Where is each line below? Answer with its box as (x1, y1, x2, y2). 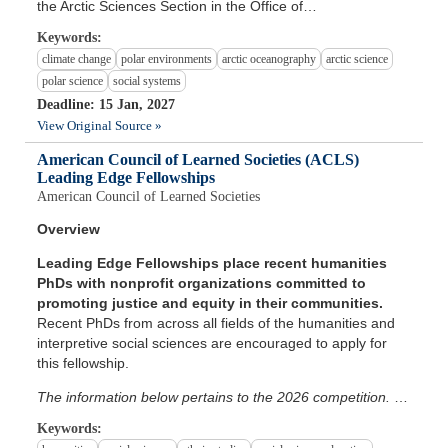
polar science (42, 74, 104, 89)
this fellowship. (37, 355, 130, 372)
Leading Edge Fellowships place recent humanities (37, 255, 388, 272)
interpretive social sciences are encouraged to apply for (37, 335, 388, 352)
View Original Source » (37, 118, 163, 134)
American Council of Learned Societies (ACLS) (37, 151, 360, 169)
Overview (37, 221, 101, 238)
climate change (42, 52, 112, 67)
